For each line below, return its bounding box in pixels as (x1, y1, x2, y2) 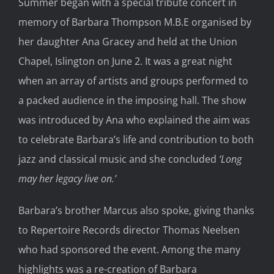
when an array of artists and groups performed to (18, 73, 248, 87)
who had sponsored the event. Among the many (18, 242, 240, 256)
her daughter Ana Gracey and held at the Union (18, 34, 237, 48)
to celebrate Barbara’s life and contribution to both (18, 132, 254, 146)
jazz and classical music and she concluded (18, 152, 219, 166)
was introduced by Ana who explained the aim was (18, 113, 250, 127)
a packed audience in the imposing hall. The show (18, 93, 246, 107)
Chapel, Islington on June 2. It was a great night (18, 54, 232, 68)
